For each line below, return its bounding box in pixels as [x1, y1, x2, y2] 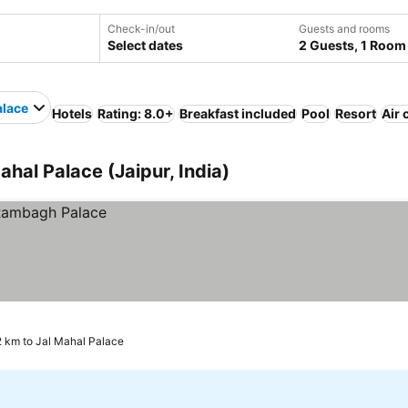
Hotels [52, 106, 92, 121]
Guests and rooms [298, 22, 390, 36]
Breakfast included [179, 106, 296, 121]
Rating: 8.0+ [97, 106, 174, 121]
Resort [335, 106, 376, 121]
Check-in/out [107, 22, 175, 36]
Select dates [107, 37, 183, 53]
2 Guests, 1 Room [298, 37, 406, 53]
